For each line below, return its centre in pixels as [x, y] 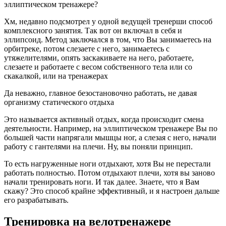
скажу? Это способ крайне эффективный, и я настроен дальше [112, 191]
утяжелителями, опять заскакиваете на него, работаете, [99, 58]
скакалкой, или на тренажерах [56, 76]
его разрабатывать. [36, 200]
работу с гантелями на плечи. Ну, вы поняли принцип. [98, 146]
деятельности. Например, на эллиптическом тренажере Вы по [111, 128]
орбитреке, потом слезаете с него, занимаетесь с [87, 48]
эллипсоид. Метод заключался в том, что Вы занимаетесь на [108, 39]
